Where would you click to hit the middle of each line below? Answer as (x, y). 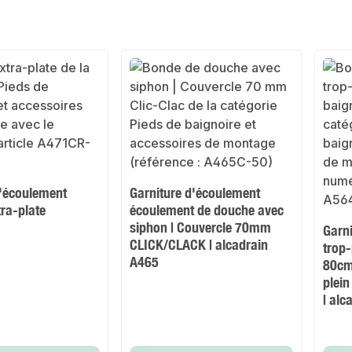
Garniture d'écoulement (195, 193)
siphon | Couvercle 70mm (201, 227)
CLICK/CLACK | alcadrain (199, 245)
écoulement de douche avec (207, 210)
